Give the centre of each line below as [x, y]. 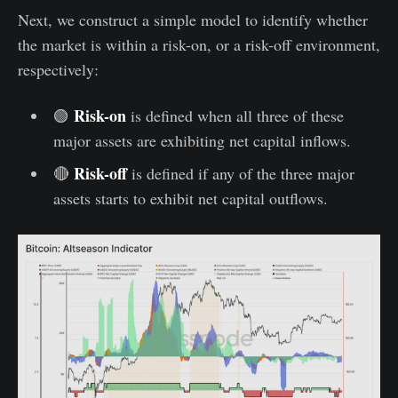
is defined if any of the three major [240, 174]
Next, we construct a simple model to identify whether [193, 20]
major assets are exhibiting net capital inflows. [202, 141]
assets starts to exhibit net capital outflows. [190, 199]
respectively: [58, 70]
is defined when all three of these [235, 116]
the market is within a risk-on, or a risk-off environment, [199, 45]
